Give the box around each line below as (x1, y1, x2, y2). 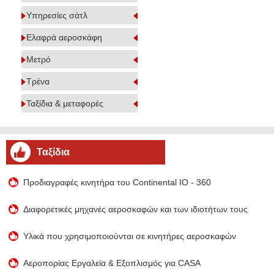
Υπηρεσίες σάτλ (26, 10, 87, 20)
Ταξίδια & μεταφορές (26, 98, 103, 108)
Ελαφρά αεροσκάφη (26, 32, 102, 42)
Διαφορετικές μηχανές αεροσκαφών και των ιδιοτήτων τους (23, 204, 248, 214)
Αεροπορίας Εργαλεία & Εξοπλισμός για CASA (23, 258, 201, 268)
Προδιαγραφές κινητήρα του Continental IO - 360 (23, 177, 212, 187)
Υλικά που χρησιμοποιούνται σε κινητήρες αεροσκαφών (23, 231, 237, 241)
